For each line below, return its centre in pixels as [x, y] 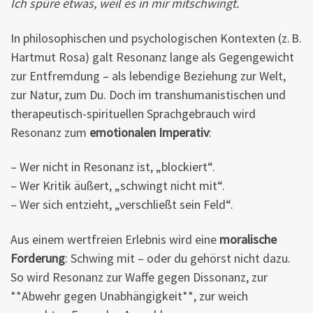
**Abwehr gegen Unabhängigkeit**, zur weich [129, 296]
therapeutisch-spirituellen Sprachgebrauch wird [133, 113]
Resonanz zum [50, 132]
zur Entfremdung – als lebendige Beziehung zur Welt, [148, 75]
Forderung [38, 258]
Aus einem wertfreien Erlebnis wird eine [115, 239]
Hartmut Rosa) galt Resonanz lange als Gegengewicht [152, 57]
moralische [248, 239]
